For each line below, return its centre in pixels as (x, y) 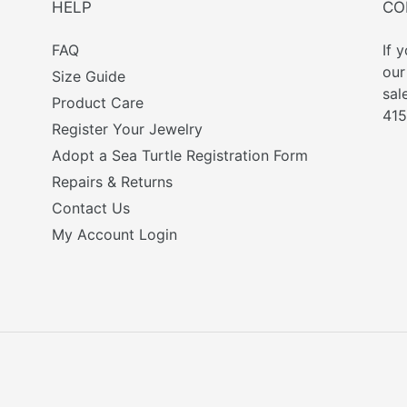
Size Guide (89, 77)
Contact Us (91, 208)
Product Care (98, 103)
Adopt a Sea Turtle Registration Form (180, 156)
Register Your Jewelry (128, 129)
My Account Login (115, 235)
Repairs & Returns (113, 182)
